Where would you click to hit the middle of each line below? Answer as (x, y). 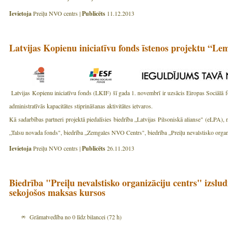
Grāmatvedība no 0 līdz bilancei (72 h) (76, 217)
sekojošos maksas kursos (57, 192)
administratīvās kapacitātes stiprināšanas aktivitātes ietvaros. (81, 106)
